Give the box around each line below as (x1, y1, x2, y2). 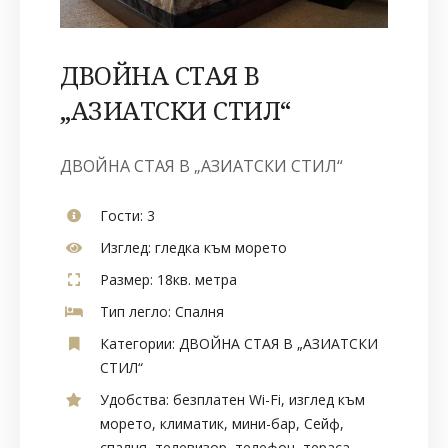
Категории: (100, 334, 175, 354)
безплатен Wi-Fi (173, 390, 281, 410)
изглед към (289, 390, 365, 410)
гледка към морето (151, 238, 287, 258)
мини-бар (232, 414, 296, 434)
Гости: (100, 206, 143, 226)
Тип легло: (100, 302, 171, 322)
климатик (160, 414, 224, 434)
